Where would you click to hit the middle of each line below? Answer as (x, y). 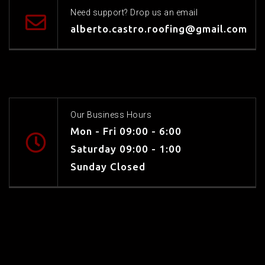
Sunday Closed (108, 166)
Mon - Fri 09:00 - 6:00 (126, 131)
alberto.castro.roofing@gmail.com (159, 28)
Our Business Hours (111, 114)
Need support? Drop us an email (134, 12)
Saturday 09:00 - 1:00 (126, 148)
